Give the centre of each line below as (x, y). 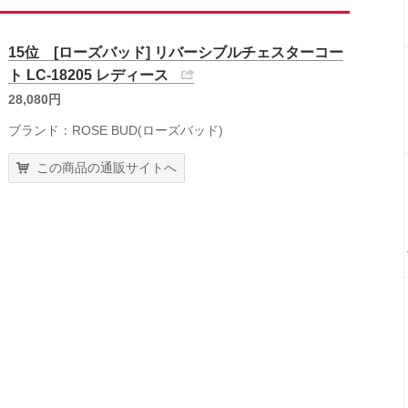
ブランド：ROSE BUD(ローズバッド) (116, 130)
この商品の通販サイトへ (107, 168)
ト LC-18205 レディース (88, 75)
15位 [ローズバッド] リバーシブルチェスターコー (176, 52)
